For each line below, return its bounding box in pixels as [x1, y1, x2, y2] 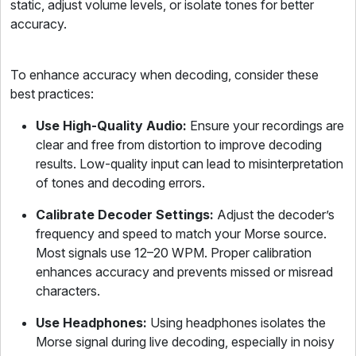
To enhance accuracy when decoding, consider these [10, 67, 319, 83]
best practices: [10, 86, 94, 102]
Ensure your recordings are [187, 118, 344, 133]
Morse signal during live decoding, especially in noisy [36, 334, 335, 350]
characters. [36, 283, 100, 299]
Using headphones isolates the [150, 315, 326, 331]
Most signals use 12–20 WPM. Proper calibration [36, 245, 311, 261]
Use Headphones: [36, 315, 150, 331]
